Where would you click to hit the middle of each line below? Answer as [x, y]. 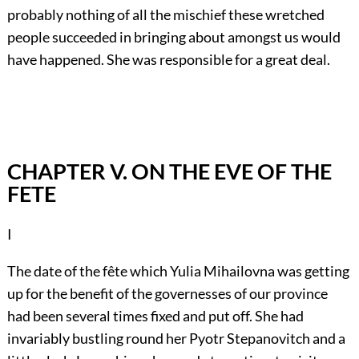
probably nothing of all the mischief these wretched [165, 14]
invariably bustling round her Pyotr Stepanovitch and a [176, 339]
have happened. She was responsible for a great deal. [168, 59]
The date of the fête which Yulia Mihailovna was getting [178, 271]
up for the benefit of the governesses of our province [167, 294]
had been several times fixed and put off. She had [155, 316]
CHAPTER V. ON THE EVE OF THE [169, 171]
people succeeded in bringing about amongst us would [173, 36]
